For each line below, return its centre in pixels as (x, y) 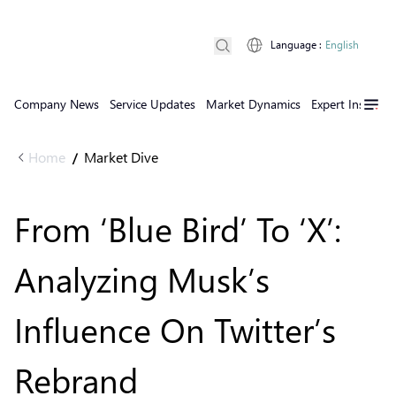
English (342, 45)
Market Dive (121, 157)
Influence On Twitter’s (175, 329)
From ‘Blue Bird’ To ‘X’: (178, 228)
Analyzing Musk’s (142, 279)
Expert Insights (351, 104)
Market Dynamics (253, 104)
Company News (57, 104)
